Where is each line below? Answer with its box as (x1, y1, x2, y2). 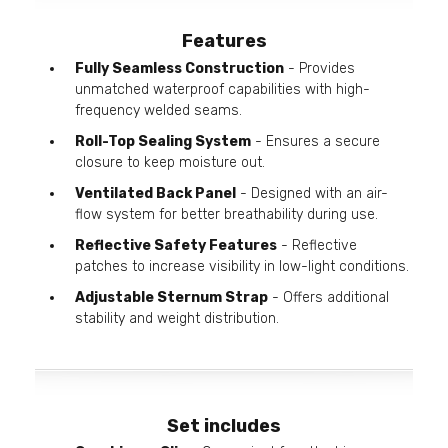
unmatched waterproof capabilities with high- (75, 80, 370, 98)
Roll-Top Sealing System (75, 132, 251, 150)
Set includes (167, 414, 281, 437)
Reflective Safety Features (75, 236, 277, 254)
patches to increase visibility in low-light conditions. (75, 257, 409, 275)
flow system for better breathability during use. (75, 205, 378, 223)
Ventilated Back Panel (75, 184, 236, 202)
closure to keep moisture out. (75, 153, 265, 171)
